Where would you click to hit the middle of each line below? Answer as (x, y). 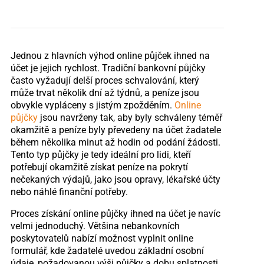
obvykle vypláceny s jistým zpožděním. (92, 105)
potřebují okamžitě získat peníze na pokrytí (99, 167)
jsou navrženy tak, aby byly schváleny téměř (130, 117)
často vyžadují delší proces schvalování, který (105, 80)
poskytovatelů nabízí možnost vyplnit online (102, 238)
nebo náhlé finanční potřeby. (69, 192)
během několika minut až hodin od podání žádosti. (115, 142)
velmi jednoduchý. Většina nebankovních (95, 226)
